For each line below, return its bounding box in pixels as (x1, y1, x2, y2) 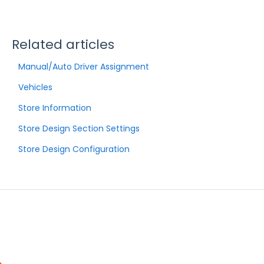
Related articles (11, 35, 114, 54)
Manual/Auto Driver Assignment (18, 60, 149, 72)
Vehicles (18, 81, 52, 93)
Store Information (18, 101, 91, 114)
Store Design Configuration (18, 143, 130, 155)
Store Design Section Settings (18, 122, 140, 134)
